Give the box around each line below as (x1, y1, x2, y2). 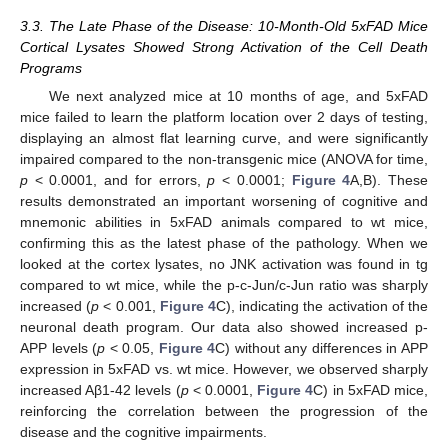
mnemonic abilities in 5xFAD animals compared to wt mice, (20, 214, 428, 231)
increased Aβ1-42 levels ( (20, 382, 181, 399)
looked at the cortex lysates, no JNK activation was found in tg (20, 256, 428, 273)
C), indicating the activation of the (216, 298, 429, 315)
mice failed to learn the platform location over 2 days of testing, (20, 109, 428, 126)
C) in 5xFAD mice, (313, 382, 429, 399)
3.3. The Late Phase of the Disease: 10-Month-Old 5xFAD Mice (20, 18, 428, 35)
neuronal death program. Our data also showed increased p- (20, 319, 428, 336)
